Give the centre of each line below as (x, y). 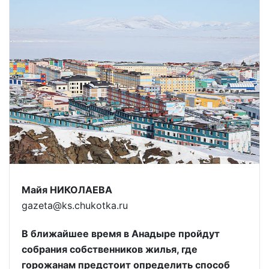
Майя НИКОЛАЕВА (67, 190)
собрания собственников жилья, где (110, 249)
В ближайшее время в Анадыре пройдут (121, 234)
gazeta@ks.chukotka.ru (75, 206)
